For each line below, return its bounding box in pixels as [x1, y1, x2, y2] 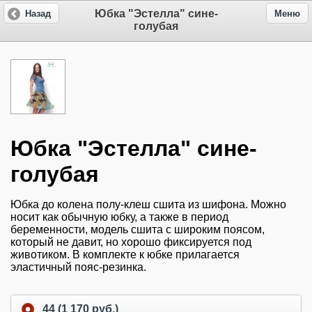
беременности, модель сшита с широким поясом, [10, 224, 265, 236]
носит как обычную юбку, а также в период [10, 211, 228, 224]
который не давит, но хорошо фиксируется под [10, 236, 251, 249]
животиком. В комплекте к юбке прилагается [10, 249, 240, 261]
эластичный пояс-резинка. [10, 261, 146, 274]
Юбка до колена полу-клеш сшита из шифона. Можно [10, 198, 286, 211]
